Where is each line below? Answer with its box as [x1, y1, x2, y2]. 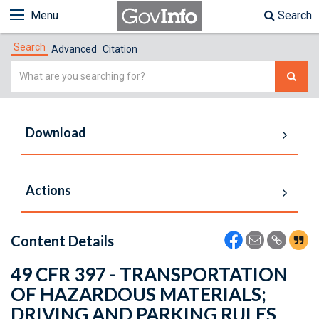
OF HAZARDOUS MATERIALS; [11, 283, 266, 305]
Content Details [11, 232, 114, 249]
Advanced [51, 43, 97, 55]
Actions [26, 182, 71, 198]
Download [26, 125, 86, 140]
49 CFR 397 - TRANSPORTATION [11, 263, 288, 286]
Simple [10, 62, 46, 75]
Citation [103, 43, 137, 55]
